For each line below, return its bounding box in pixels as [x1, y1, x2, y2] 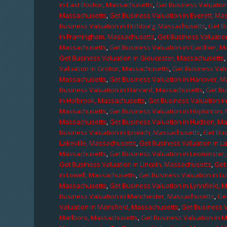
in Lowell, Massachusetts [59, 170, 136, 179]
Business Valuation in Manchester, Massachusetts [59, 191, 215, 201]
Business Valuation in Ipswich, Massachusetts [59, 127, 201, 137]
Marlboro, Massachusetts [59, 212, 138, 222]
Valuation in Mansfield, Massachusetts [59, 202, 179, 211]
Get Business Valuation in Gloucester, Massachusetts [59, 53, 224, 62]
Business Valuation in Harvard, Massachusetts [59, 85, 203, 94]
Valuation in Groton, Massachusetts [59, 63, 170, 73]
